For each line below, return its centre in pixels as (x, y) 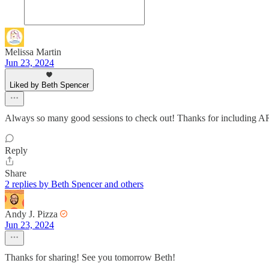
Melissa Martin (33, 52)
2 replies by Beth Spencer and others (74, 184)
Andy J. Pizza (31, 214)
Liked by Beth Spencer (49, 85)
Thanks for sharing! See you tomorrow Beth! (90, 257)
